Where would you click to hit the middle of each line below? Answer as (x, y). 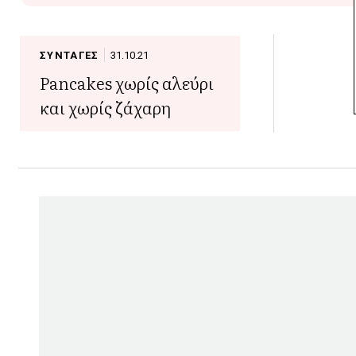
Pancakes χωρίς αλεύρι (127, 82)
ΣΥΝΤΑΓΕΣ (70, 55)
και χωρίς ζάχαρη (106, 107)
